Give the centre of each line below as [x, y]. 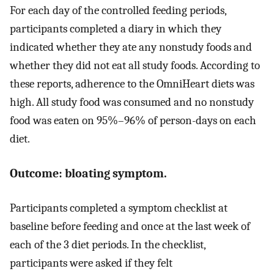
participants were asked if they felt [91, 263]
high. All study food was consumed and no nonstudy [132, 102]
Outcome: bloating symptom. [88, 173]
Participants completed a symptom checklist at [119, 208]
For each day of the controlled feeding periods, [118, 11]
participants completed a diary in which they [116, 29]
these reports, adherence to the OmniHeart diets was [132, 84]
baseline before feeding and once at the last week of [130, 227]
